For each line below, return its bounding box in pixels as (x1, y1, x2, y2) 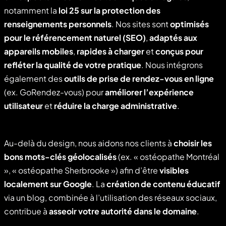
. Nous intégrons (141, 60, 203, 71)
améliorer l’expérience (105, 87, 194, 98)
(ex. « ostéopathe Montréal (117, 151, 219, 162)
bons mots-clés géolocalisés (4, 151, 117, 162)
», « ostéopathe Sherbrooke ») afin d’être (4, 165, 159, 176)
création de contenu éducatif (106, 179, 220, 190)
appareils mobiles (4, 46, 73, 57)
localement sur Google (4, 179, 92, 190)
